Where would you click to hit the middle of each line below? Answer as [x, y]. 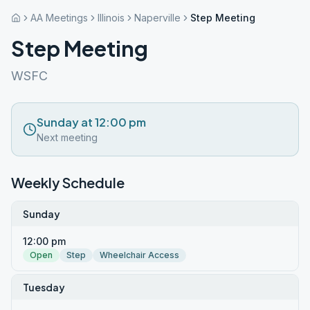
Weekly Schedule [68, 182]
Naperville [157, 18]
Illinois [111, 18]
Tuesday [44, 287]
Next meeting [67, 137]
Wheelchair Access [139, 255]
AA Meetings [59, 18]
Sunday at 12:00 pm [91, 122]
